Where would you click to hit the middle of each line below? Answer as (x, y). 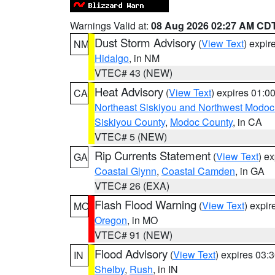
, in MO (142, 220)
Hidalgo (112, 58)
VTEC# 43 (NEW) (134, 73)
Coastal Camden (198, 171)
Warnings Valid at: (110, 25)
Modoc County (201, 122)
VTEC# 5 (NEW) (131, 137)
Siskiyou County (130, 122)
